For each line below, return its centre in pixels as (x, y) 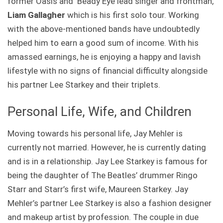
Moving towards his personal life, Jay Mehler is (95, 133)
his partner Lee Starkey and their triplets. (84, 84)
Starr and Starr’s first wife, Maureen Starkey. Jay (98, 189)
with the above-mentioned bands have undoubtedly (104, 29)
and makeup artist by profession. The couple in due (103, 217)
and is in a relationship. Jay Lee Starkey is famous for (108, 161)
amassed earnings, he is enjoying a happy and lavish (104, 56)
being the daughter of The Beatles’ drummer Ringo (103, 175)
